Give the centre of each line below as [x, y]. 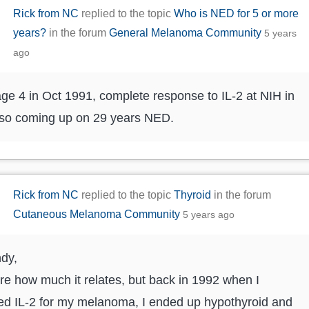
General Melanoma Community [186, 33]
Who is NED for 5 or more [237, 14]
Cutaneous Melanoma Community [97, 215]
